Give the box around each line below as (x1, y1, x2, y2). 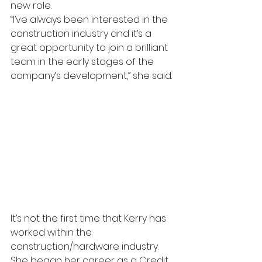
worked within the (11, 225, 94, 239)
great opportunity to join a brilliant (11, 41, 170, 54)
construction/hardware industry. (11, 239, 161, 253)
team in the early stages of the (11, 55, 156, 68)
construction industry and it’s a (11, 27, 154, 40)
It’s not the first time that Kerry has (11, 211, 168, 225)
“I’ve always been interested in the (11, 13, 170, 26)
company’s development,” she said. (11, 69, 172, 82)
